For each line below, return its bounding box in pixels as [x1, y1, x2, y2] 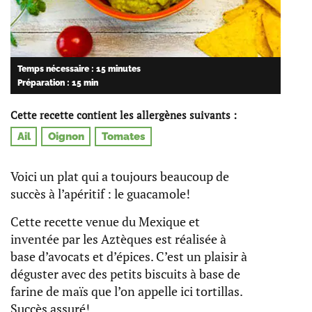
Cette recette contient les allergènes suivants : [10, 108, 237, 123]
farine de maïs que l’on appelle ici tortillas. [10, 283, 242, 300]
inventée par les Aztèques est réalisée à [10, 231, 226, 248]
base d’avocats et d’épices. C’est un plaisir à [10, 248, 247, 265]
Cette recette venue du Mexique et [10, 213, 200, 231]
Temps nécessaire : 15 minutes [17, 63, 141, 74]
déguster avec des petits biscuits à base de [10, 265, 240, 283]
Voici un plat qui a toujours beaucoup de [10, 168, 229, 185]
